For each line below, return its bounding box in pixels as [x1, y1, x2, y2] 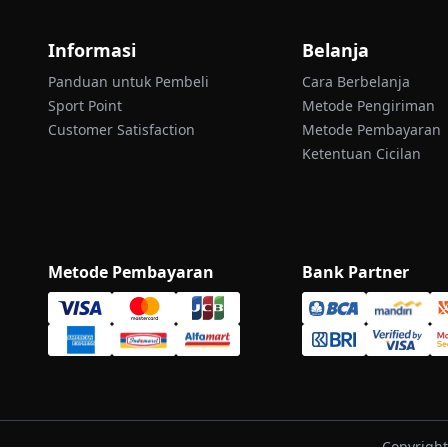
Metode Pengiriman [302, 95, 436, 115]
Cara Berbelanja [302, 71, 411, 91]
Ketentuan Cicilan [302, 143, 422, 163]
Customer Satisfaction [48, 119, 195, 139]
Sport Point [48, 95, 122, 115]
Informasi [48, 37, 136, 62]
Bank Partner [302, 260, 410, 283]
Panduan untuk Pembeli [48, 71, 209, 91]
